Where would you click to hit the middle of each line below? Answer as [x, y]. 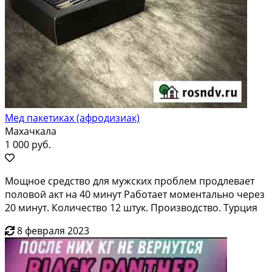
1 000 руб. [28, 144]
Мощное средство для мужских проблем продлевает [130, 181]
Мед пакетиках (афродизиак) [72, 117]
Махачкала [31, 131]
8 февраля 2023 [53, 230]
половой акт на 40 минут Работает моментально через [135, 194]
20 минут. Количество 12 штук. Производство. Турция [131, 207]
